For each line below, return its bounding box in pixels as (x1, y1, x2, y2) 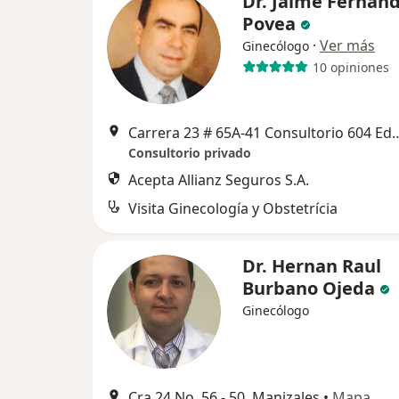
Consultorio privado (128, 144, 251, 161)
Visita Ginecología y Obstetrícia (128, 199, 338, 218)
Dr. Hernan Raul (242, 254, 381, 278)
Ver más (320, 36, 375, 55)
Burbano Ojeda (242, 276, 375, 300)
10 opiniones (312, 58, 389, 76)
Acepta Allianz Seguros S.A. (128, 170, 309, 190)
